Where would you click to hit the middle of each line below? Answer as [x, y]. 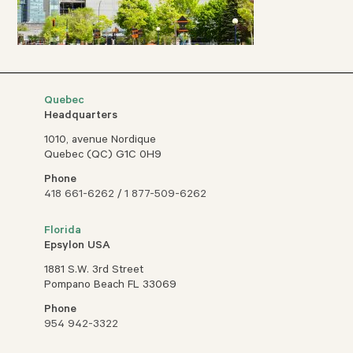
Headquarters [81, 117]
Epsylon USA [78, 247]
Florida [63, 232]
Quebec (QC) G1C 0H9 [103, 156]
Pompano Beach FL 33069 [111, 286]
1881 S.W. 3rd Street [94, 271]
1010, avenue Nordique [100, 141]
